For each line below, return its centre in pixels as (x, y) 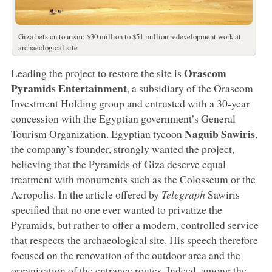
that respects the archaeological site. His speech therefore (134, 240)
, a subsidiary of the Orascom (190, 88)
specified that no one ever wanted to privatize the (116, 210)
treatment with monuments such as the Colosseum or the (133, 179)
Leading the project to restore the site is (97, 73)
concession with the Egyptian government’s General (123, 119)
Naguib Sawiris (219, 134)
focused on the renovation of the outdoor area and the (125, 255)
